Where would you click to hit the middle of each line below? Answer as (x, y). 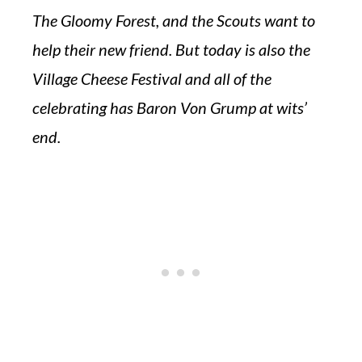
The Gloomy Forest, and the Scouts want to (174, 20)
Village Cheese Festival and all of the (152, 78)
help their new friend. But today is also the (171, 49)
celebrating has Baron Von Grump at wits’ (170, 107)
